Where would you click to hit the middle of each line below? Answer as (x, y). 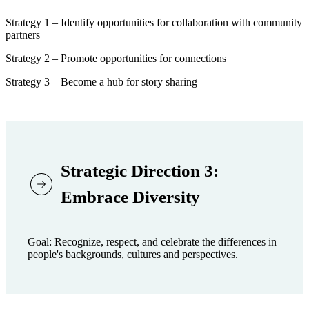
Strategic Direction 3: (140, 171)
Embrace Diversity (130, 197)
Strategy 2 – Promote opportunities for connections (116, 59)
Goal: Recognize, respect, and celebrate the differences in (152, 241)
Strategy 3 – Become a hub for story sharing (101, 82)
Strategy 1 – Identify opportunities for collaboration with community (154, 23)
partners (23, 35)
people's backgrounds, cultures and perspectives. (133, 254)
